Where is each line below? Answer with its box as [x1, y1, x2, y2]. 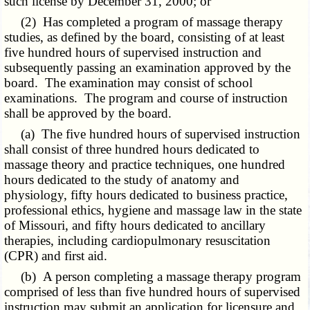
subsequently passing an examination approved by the [4, 60, 291, 75]
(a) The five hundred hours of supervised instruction [4, 127, 301, 142]
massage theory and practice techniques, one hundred [4, 157, 286, 172]
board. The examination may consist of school [4, 75, 253, 91]
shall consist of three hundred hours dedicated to [4, 142, 260, 157]
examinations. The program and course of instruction [4, 91, 289, 106]
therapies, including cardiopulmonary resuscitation [4, 233, 271, 248]
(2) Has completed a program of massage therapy [4, 15, 284, 30]
